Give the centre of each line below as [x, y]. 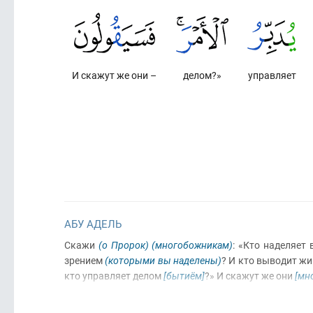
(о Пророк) [123, 245]
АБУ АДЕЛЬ [93, 224]
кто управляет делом [114, 276]
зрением [85, 260]
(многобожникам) [192, 245]
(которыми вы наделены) [163, 260]
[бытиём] [184, 276]
